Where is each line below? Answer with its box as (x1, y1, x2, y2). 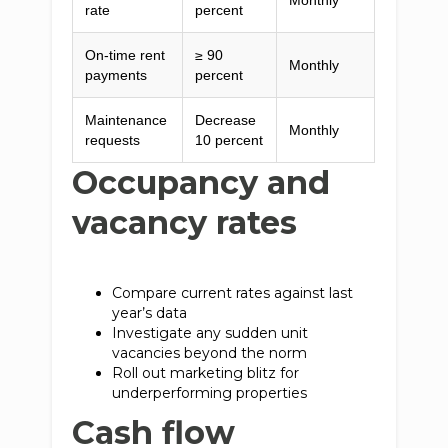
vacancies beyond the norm (112, 344, 316, 362)
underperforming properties (112, 384, 316, 402)
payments (85, 67, 148, 83)
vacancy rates (72, 203, 298, 242)
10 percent (195, 132, 264, 148)
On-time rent (85, 47, 166, 63)
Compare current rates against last (112, 284, 354, 302)
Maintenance (85, 112, 168, 128)
